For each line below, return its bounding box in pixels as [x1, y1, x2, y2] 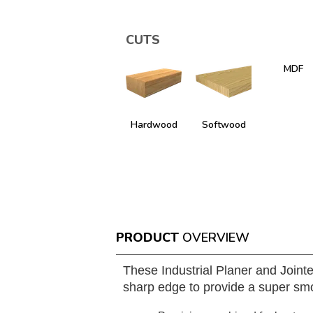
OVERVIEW [182, 229, 250, 246]
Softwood [201, 118, 246, 131]
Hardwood [130, 118, 177, 131]
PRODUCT [116, 229, 180, 246]
